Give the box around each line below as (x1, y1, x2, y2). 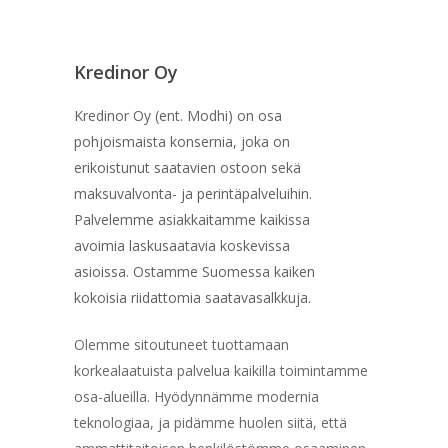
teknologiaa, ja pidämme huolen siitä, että (73, 412, 347, 432)
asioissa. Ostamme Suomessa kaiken (73, 261, 315, 281)
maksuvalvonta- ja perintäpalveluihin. (73, 183, 312, 203)
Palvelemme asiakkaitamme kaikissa (73, 209, 310, 229)
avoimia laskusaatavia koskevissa (73, 235, 290, 255)
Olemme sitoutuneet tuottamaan (73, 334, 289, 354)
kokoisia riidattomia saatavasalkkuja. (73, 287, 311, 307)
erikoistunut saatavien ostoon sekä (73, 157, 301, 177)
